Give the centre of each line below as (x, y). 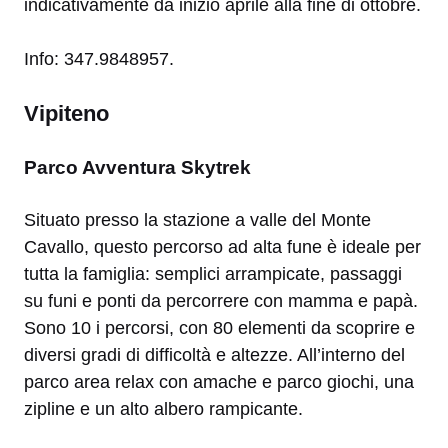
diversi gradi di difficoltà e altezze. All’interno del (214, 355)
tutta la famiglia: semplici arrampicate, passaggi (213, 274)
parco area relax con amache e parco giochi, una (219, 382)
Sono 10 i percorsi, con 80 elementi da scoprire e (219, 328)
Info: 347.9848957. (99, 59)
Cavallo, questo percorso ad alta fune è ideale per (222, 247)
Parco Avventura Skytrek (137, 168)
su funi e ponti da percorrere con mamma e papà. (221, 301)
